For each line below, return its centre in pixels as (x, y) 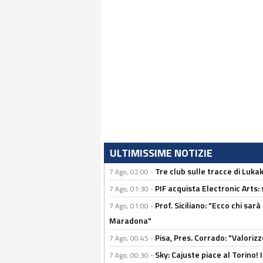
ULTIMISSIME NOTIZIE (161, 153)
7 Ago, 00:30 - (132, 255)
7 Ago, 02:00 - (132, 172)
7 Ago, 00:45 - (132, 238)
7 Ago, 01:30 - (132, 189)
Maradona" (130, 220)
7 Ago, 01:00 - (132, 206)
